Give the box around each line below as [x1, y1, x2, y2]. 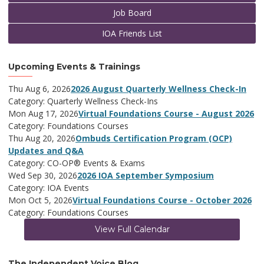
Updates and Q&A [8, 145, 84, 157]
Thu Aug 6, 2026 [8, 83, 71, 95]
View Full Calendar [94, 224, 170, 235]
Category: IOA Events [8, 182, 89, 194]
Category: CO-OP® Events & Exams [8, 157, 145, 169]
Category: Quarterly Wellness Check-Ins [8, 95, 158, 107]
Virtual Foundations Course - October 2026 [72, 194, 252, 206]
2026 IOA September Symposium [77, 170, 214, 181]
